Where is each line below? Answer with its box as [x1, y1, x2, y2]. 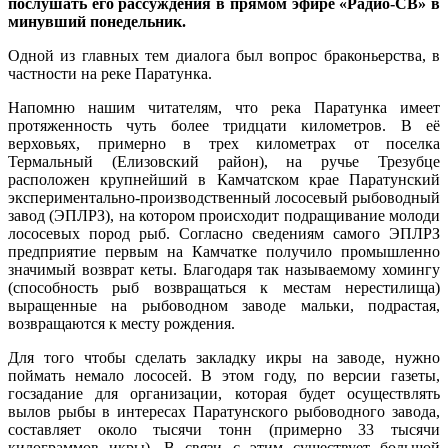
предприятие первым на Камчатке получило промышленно [8, 242, 440, 260]
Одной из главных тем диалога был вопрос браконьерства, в [8, 46, 440, 64]
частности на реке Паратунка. [8, 64, 212, 82]
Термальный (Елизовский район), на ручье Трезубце [8, 152, 440, 170]
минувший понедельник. [8, 12, 186, 30]
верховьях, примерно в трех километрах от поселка [8, 134, 440, 152]
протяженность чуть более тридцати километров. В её [8, 116, 440, 134]
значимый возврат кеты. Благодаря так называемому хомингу [8, 260, 440, 278]
